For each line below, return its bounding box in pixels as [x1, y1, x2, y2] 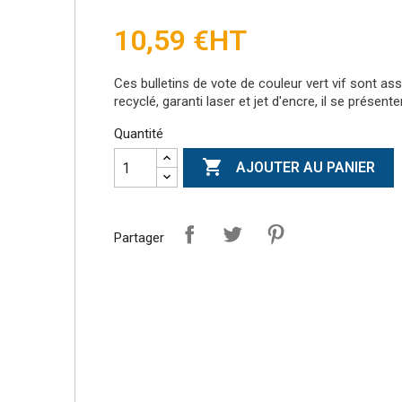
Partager [114, 229, 164, 246]
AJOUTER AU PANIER [236, 159, 376, 177]
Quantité [114, 126, 163, 143]
